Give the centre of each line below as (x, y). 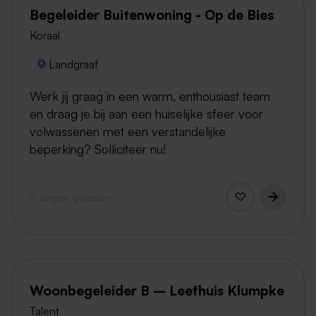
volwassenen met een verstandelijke (128, 131)
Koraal (45, 35)
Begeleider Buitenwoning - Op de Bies (152, 14)
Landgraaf (74, 65)
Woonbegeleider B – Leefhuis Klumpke (157, 290)
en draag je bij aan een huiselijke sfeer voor (146, 113)
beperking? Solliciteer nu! (98, 148)
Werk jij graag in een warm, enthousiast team (150, 96)
